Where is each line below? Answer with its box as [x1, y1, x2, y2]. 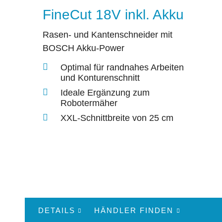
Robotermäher [60, 98, 117, 108]
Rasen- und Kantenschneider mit [43, 30, 172, 40]
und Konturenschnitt [60, 72, 140, 83]
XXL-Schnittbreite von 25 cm [60, 112, 173, 123]
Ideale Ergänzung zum [60, 87, 150, 98]
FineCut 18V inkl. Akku [43, 6, 184, 22]
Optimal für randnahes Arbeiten [60, 62, 184, 72]
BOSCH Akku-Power [43, 43, 124, 54]
